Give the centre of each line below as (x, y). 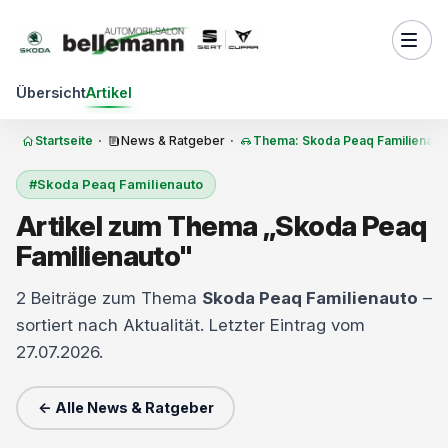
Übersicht (51, 92)
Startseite (64, 140)
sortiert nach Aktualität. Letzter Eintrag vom (190, 325)
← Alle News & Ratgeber (125, 407)
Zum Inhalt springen (85, 19)
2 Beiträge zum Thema (109, 298)
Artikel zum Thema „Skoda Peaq (221, 226)
